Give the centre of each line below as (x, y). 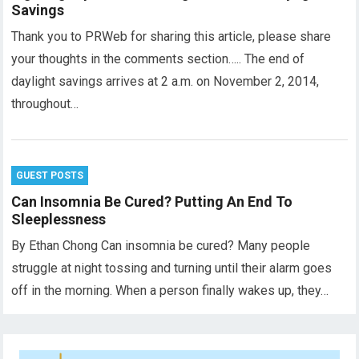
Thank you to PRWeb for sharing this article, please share (171, 36)
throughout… (45, 104)
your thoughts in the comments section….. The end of (158, 59)
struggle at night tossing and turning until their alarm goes (172, 268)
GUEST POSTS (50, 175)
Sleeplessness (59, 219)
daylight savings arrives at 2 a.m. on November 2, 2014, (165, 81)
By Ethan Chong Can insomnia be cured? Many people (161, 246)
